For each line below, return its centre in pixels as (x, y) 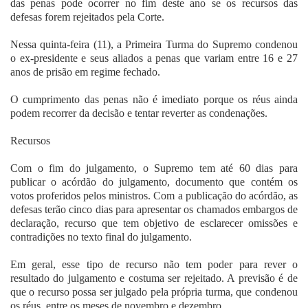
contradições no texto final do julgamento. (101, 237)
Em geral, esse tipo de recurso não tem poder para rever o (154, 265)
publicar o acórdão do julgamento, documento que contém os (154, 182)
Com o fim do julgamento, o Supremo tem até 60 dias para (154, 168)
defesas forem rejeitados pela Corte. (87, 17)
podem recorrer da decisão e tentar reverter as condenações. (139, 113)
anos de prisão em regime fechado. (85, 72)
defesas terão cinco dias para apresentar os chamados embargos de (154, 210)
